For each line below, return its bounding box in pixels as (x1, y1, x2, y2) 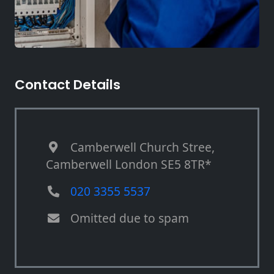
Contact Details (15, 75, 120, 95)
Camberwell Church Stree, (70, 139, 215, 156)
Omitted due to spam (70, 210, 189, 227)
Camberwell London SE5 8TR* (46, 156, 212, 173)
